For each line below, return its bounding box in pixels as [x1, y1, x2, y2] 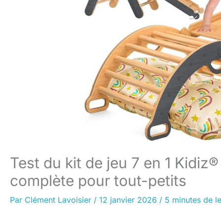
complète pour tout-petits [10, 172, 186, 189]
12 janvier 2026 [99, 195, 159, 205]
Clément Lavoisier [25, 195, 94, 205]
